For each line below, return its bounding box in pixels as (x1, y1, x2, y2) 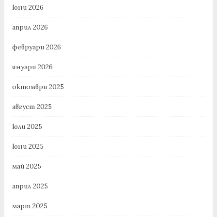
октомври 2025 (12, 82, 64, 92)
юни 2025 (12, 142, 44, 151)
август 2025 (12, 102, 52, 111)
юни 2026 (12, 3, 44, 12)
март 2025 (12, 201, 47, 211)
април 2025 (12, 182, 48, 191)
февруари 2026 (12, 43, 61, 52)
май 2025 (12, 162, 41, 171)
